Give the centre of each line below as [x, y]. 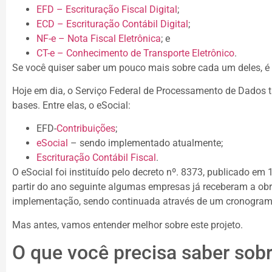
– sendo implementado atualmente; [145, 143]
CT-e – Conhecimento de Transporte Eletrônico [135, 53]
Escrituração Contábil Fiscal [96, 158]
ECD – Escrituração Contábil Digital [112, 24]
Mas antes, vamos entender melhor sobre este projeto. [127, 225]
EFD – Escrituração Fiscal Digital [107, 9]
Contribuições [86, 129]
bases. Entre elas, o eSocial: [71, 105]
